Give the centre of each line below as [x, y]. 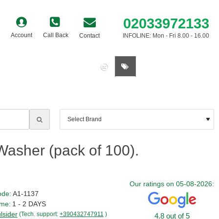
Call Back [56, 35]
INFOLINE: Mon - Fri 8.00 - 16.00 [166, 35]
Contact [89, 35]
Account [22, 35]
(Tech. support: [39, 214]
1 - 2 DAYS [29, 204]
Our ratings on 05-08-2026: [172, 184]
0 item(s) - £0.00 [179, 66]
